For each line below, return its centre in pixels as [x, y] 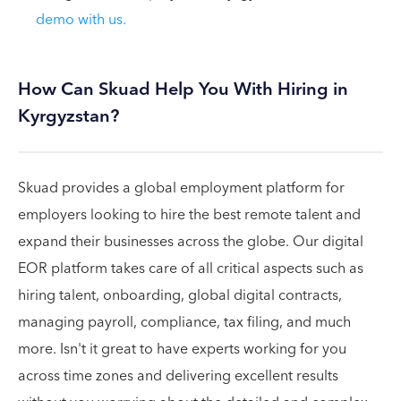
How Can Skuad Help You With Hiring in [183, 90]
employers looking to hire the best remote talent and [189, 215]
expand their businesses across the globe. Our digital [191, 242]
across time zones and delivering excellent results [178, 376]
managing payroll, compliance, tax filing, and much [184, 322]
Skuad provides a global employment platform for [181, 188]
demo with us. [81, 20]
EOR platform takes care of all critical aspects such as [191, 269]
